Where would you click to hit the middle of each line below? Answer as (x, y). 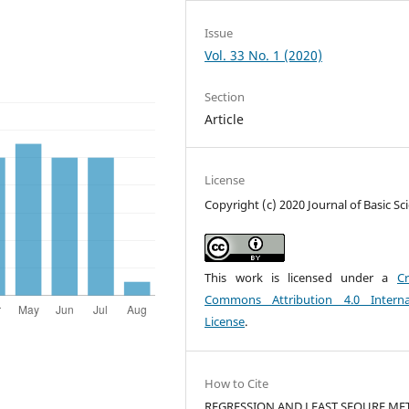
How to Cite (237, 383)
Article (225, 119)
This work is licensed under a (301, 277)
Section (225, 96)
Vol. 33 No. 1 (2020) (264, 55)
